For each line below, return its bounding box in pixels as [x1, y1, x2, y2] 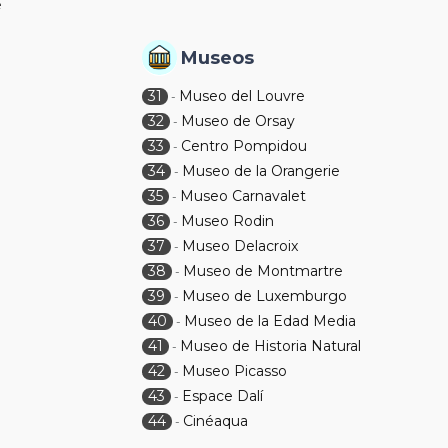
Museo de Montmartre [183, 262, 344, 280]
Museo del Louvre [179, 87, 306, 105]
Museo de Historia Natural [180, 337, 362, 355]
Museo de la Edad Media [184, 312, 357, 330]
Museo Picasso [182, 362, 288, 380]
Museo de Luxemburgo [182, 287, 348, 305]
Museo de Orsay [181, 112, 296, 130]
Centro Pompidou [181, 137, 308, 155]
